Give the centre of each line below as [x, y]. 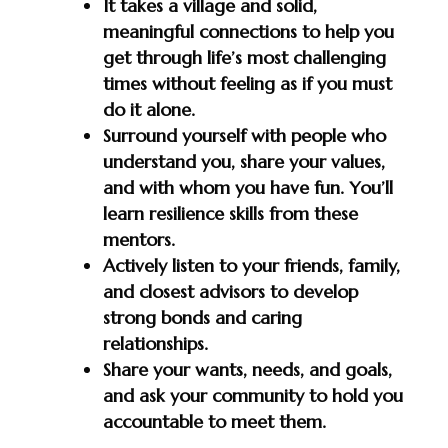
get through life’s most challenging [244, 57]
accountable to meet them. [214, 421]
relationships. [155, 343]
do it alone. [148, 109]
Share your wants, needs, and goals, [247, 369]
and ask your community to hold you [252, 395]
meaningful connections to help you [248, 31]
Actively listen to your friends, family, [251, 265]
